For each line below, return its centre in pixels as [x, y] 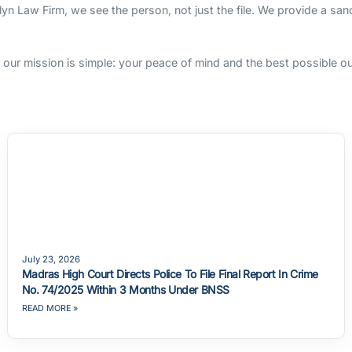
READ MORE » [49, 308]
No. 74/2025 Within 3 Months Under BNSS [125, 289]
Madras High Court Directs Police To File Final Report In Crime [170, 273]
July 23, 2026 [51, 259]
